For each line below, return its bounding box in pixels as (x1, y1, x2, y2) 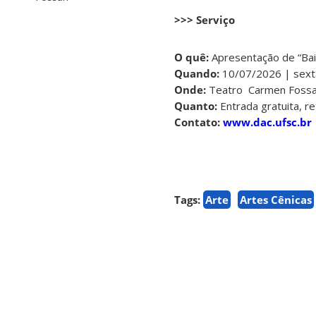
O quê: (174, 50, 209, 65)
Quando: (174, 66, 219, 81)
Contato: (174, 115, 220, 130)
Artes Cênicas (240, 193, 312, 207)
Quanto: (174, 99, 217, 114)
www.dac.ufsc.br (223, 115, 312, 130)
